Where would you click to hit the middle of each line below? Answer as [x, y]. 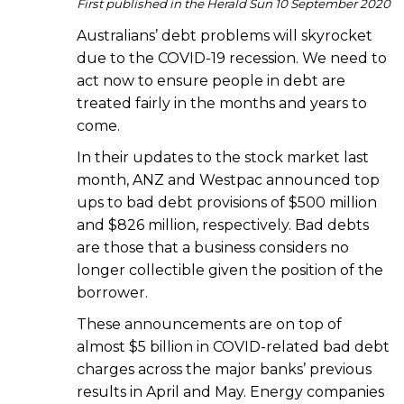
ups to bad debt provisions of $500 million [227, 203]
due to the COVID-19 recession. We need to [232, 59]
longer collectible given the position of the [230, 271]
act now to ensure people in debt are [211, 81]
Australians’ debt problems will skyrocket [225, 36]
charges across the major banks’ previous [224, 370]
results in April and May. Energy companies [230, 392]
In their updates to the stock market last [223, 158]
